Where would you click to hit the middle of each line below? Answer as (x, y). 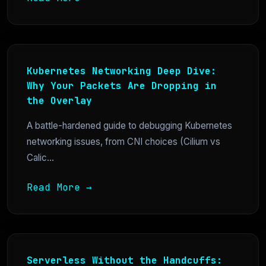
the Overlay (59, 100)
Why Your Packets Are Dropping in (122, 85)
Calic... (40, 157)
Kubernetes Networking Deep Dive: (122, 71)
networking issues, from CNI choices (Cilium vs (123, 141)
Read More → (59, 187)
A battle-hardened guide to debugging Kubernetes (129, 125)
